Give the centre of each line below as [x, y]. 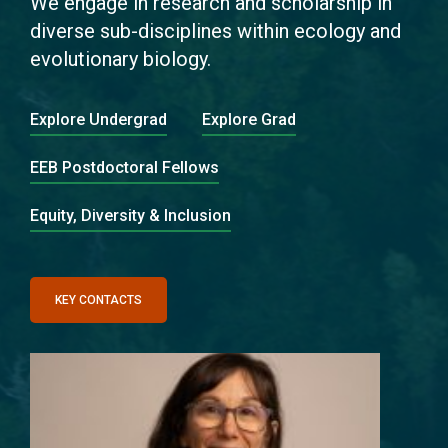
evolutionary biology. [120, 59]
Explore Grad [249, 119]
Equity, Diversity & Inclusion [130, 215]
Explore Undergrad [98, 119]
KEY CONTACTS [98, 300]
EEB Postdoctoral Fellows [124, 167]
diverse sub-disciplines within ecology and [215, 31]
